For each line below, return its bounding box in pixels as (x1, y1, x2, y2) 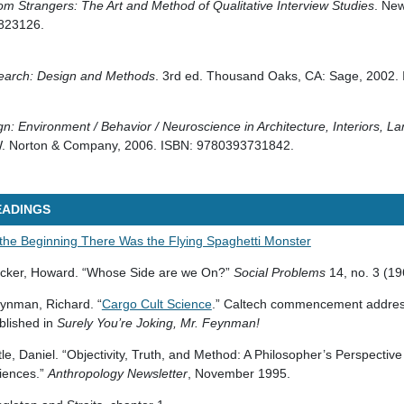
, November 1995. (187, 366, 290, 381)
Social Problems (233, 265, 326, 280)
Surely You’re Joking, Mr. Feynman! (56, 316, 260, 330)
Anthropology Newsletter (47, 366, 188, 381)
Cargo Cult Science (101, 297, 212, 311)
